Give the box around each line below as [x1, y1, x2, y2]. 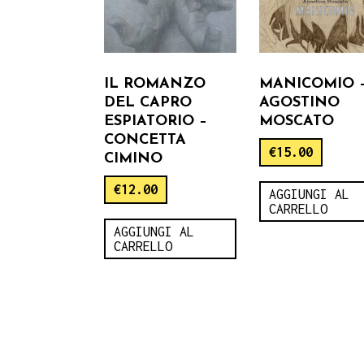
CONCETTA [104, 132, 186, 148]
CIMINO [104, 150, 162, 167]
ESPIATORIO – [104, 113, 207, 129]
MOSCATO [259, 113, 335, 129]
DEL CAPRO [104, 94, 192, 110]
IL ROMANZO [104, 76, 206, 92]
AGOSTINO [259, 94, 340, 110]
